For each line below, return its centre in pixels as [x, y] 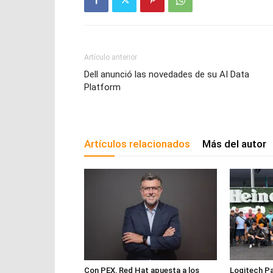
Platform [102, 87]
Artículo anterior [111, 58]
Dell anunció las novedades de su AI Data [167, 75]
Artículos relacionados [137, 144]
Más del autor [234, 144]
